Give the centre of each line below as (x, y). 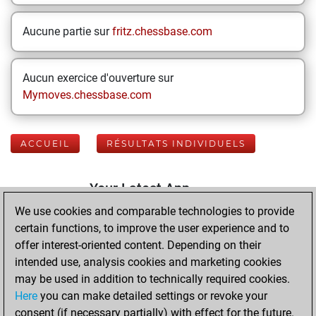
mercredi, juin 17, (156, 251)
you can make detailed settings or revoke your (152, 296)
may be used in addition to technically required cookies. (152, 279)
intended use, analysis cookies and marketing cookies (148, 262)
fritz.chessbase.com (162, 31)
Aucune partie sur (67, 31)
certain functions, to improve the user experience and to (152, 228)
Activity (113, 205)
